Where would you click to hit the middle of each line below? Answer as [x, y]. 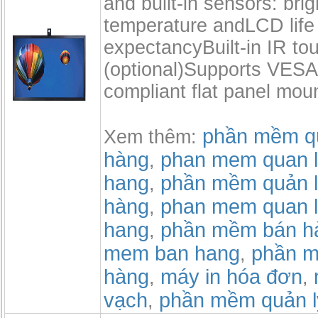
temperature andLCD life [209, 26]
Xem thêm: [153, 137]
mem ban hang [172, 253]
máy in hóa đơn [231, 277]
